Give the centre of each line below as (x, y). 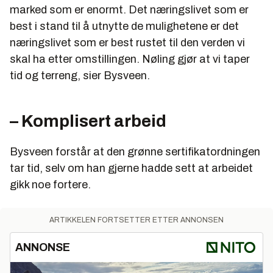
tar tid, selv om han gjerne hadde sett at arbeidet (131, 168)
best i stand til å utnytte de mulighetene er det (124, 26)
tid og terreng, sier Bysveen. (80, 75)
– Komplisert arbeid (88, 121)
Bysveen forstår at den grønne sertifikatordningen (135, 151)
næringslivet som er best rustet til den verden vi (127, 42)
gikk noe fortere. (50, 184)
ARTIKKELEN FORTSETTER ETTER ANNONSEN (136, 220)
